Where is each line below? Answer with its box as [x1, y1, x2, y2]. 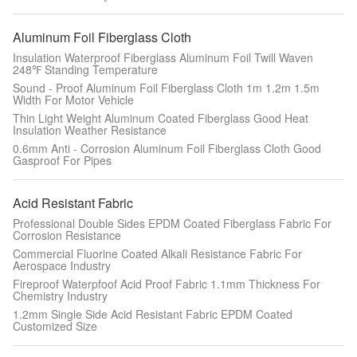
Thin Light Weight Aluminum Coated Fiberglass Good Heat [13, 110, 308, 126]
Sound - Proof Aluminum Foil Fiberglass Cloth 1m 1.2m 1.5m [13, 80, 320, 96]
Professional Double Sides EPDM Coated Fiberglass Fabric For [13, 215, 331, 231]
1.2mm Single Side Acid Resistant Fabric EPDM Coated [13, 306, 292, 322]
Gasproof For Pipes [13, 152, 112, 168]
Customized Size [13, 318, 97, 334]
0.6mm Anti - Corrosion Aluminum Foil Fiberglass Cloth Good [13, 140, 321, 156]
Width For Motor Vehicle [13, 92, 134, 108]
